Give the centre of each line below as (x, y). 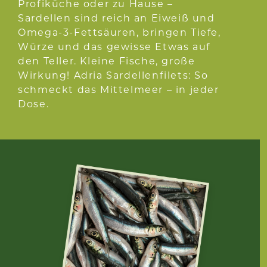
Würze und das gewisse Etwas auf (114, 46)
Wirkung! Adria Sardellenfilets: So (113, 75)
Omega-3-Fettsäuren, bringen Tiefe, (119, 32)
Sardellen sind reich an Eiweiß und (117, 18)
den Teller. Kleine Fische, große (107, 61)
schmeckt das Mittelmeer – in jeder (119, 89)
